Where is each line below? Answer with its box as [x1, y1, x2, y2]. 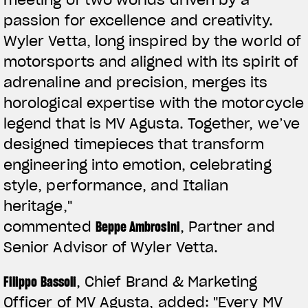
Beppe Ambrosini [95, 217, 180, 236]
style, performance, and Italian [3, 176, 229, 195]
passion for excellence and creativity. [3, 11, 273, 30]
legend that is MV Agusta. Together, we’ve [3, 114, 300, 133]
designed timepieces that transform [3, 135, 265, 153]
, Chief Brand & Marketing [76, 272, 257, 291]
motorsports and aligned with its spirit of [3, 52, 298, 71]
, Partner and [179, 217, 275, 236]
